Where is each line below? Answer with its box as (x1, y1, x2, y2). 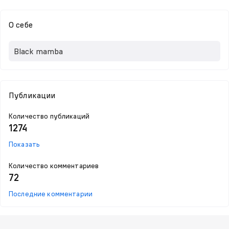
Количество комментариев (9, 161, 99, 170)
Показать (9, 140, 40, 149)
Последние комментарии (9, 189, 93, 198)
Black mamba (14, 46, 63, 56)
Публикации (9, 90, 56, 100)
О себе (9, 19, 33, 30)
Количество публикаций (9, 111, 89, 121)
